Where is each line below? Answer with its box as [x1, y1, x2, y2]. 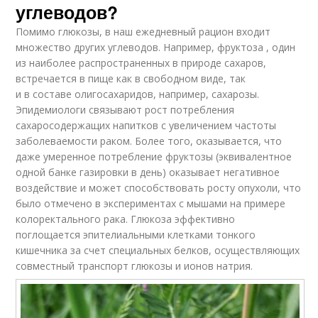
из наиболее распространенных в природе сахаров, [16, 56, 267, 70]
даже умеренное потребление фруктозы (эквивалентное [16, 150, 292, 164]
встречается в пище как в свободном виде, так [16, 72, 246, 86]
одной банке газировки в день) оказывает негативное [16, 165, 280, 180]
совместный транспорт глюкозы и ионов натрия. [16, 259, 253, 273]
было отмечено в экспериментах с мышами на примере [16, 197, 286, 211]
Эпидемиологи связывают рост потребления [16, 103, 235, 117]
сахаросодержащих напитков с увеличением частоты [16, 119, 277, 133]
